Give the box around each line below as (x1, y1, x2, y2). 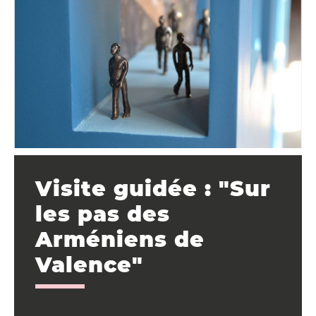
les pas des (35, 200, 170, 227)
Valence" (35, 251, 143, 278)
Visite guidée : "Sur (35, 175, 271, 202)
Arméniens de (35, 226, 205, 253)
